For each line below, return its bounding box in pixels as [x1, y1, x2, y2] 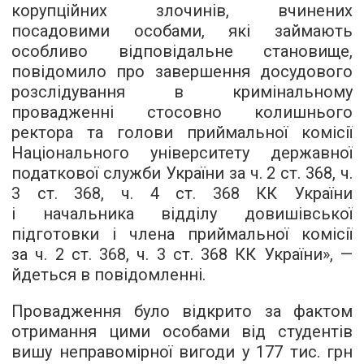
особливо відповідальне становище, [11, 41, 353, 61]
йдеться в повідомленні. [11, 265, 206, 284]
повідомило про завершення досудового [11, 62, 353, 81]
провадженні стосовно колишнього [11, 102, 353, 122]
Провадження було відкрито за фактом [11, 301, 353, 321]
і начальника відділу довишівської [11, 204, 353, 223]
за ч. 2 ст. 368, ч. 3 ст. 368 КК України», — [11, 245, 353, 264]
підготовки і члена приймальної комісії [11, 224, 353, 244]
